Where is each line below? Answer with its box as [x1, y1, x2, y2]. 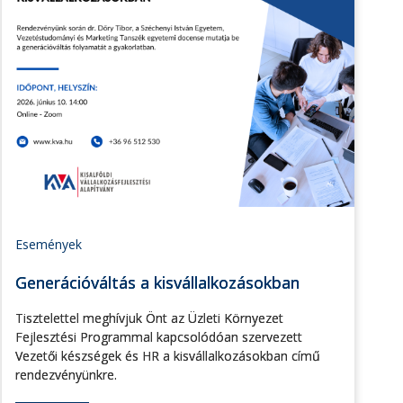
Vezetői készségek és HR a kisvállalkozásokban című [15, 347, 321, 365]
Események [15, 236, 83, 254]
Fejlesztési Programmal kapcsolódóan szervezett [15, 328, 303, 346]
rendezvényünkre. [15, 366, 118, 384]
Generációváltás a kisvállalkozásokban [15, 272, 300, 294]
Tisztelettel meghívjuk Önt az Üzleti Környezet [15, 309, 284, 327]
